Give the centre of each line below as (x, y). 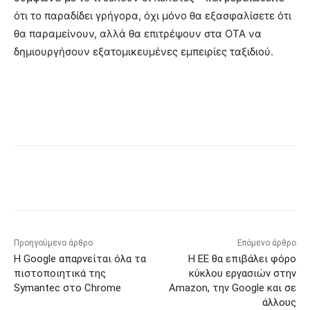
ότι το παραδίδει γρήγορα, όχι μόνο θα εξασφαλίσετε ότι (153, 15)
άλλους (279, 302)
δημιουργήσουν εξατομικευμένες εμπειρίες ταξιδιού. (144, 51)
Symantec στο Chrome (67, 288)
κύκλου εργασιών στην (242, 273)
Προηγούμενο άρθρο (53, 243)
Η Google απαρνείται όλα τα (80, 258)
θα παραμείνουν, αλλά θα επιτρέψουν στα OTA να (138, 33)
